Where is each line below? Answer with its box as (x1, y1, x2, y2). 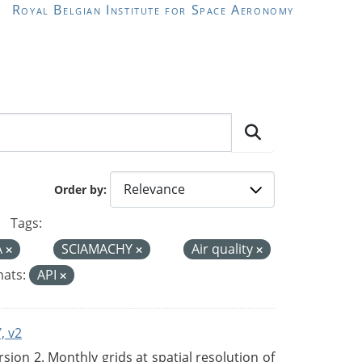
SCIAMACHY (61, 239, 136, 258)
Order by (54, 182, 103, 198)
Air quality (192, 239, 256, 258)
